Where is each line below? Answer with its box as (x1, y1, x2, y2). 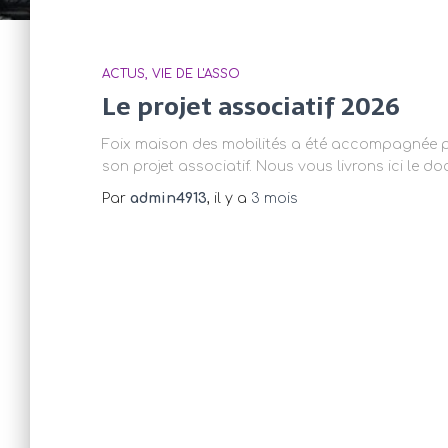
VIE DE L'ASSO (152, 67, 240, 81)
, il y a (207, 191, 251, 206)
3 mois (251, 191, 298, 206)
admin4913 (130, 191, 207, 206)
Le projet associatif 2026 (102, 86, 400, 126)
